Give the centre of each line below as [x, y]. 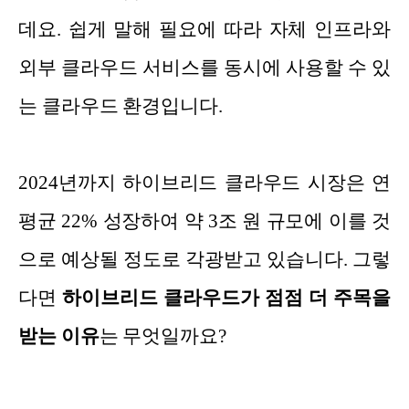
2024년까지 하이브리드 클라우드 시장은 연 [204, 183]
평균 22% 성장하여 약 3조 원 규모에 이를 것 [204, 221]
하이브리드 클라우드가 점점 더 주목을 [226, 298]
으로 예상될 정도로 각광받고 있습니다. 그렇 [204, 260]
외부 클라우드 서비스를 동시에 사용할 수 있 [204, 68]
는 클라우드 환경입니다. [121, 106]
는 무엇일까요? [163, 336]
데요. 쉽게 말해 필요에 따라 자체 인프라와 [204, 30]
